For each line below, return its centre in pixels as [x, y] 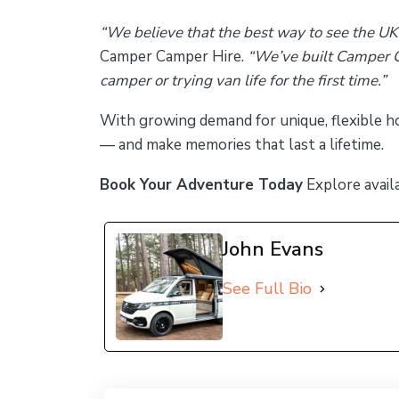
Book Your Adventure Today [201, 185]
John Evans [273, 249]
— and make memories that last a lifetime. [242, 145]
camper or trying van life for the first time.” [243, 81]
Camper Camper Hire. [174, 57]
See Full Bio [267, 289]
